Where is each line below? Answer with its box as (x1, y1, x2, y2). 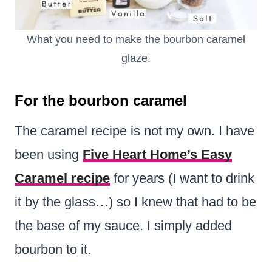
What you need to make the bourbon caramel (27, 33, 245, 46)
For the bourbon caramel (15, 92, 187, 109)
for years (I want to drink (110, 170, 254, 186)
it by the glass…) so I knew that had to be (15, 194, 256, 209)
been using (15, 146, 83, 162)
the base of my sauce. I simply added (15, 217, 232, 233)
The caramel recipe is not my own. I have (15, 123, 254, 138)
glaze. (121, 52, 151, 64)
